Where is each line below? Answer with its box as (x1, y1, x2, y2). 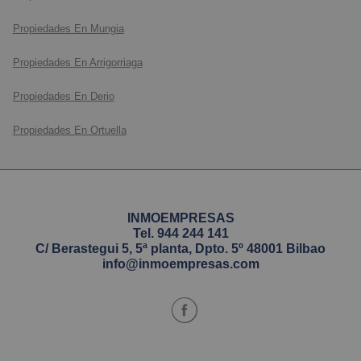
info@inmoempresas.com (102, 257, 259, 272)
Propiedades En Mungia (12, 23, 124, 35)
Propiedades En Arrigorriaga (12, 56, 143, 69)
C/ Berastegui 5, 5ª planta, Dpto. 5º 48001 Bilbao (35, 242, 326, 256)
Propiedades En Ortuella (12, 124, 127, 137)
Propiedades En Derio (12, 90, 114, 103)
